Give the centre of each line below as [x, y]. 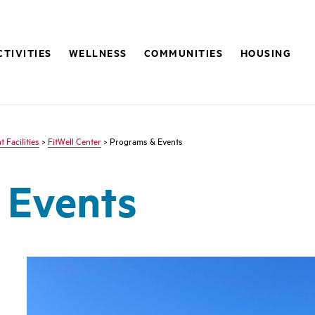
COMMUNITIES [184, 52]
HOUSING [266, 52]
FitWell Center [75, 141]
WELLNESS [98, 52]
